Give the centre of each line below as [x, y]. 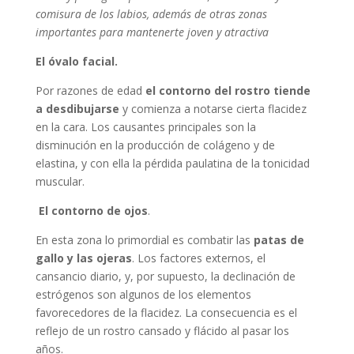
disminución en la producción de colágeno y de [155, 145]
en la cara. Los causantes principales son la [145, 127]
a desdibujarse [77, 109]
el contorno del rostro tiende [228, 91]
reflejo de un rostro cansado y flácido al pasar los [162, 331]
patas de [279, 240]
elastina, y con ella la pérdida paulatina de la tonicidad [172, 164]
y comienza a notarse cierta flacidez [213, 109]
